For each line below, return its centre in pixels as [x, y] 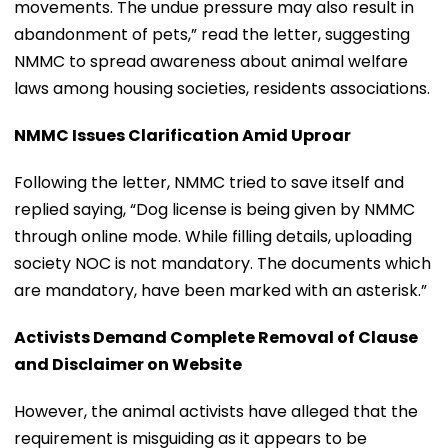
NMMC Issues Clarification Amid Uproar [182, 135]
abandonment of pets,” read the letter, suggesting [212, 34]
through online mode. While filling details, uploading [213, 236]
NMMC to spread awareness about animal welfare [211, 61]
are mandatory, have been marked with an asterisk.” [220, 290]
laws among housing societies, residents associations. [222, 88]
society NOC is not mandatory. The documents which [222, 263]
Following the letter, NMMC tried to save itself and [209, 182]
